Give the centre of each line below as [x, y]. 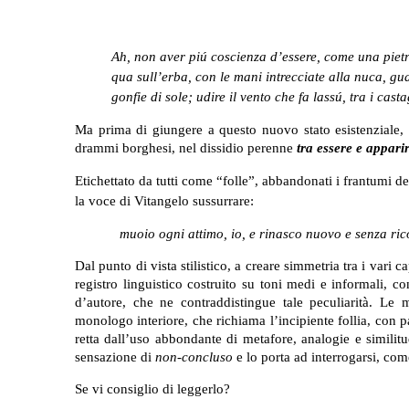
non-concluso [194, 357]
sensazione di [115, 357]
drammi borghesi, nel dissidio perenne [186, 147]
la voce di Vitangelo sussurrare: [164, 200]
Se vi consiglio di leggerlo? [152, 388]
